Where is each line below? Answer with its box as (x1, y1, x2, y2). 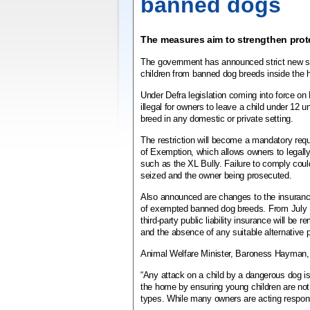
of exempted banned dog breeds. (140, 203, 266, 214)
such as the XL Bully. (140, 158, 225, 169)
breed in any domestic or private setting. (140, 113, 293, 124)
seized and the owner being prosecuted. (140, 170, 292, 181)
